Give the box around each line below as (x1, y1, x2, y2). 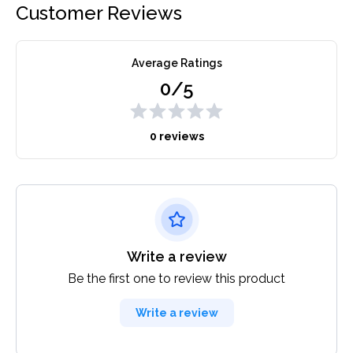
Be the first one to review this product (68, 271, 285, 287)
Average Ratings (131, 57, 222, 70)
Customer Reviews (16, 2, 182, 25)
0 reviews (149, 130, 204, 143)
